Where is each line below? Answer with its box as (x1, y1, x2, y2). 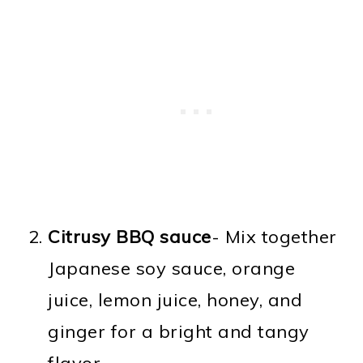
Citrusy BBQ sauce (48, 224, 211, 248)
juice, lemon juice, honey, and (48, 288, 303, 311)
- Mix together (211, 224, 337, 248)
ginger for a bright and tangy (48, 319, 310, 343)
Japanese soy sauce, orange (48, 256, 296, 280)
